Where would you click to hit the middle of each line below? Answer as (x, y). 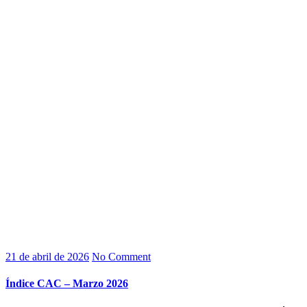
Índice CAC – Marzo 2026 (67, 284)
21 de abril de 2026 (47, 257)
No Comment (121, 257)
